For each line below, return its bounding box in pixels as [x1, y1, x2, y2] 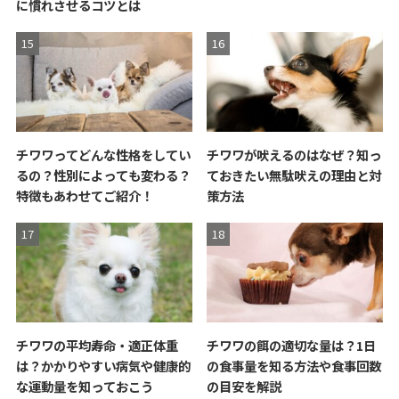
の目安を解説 [207, 376, 282, 395]
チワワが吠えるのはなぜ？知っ [207, 145, 382, 165]
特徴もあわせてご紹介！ [15, 186, 153, 206]
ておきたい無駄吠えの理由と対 [207, 166, 382, 185]
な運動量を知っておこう [15, 376, 153, 395]
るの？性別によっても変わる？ [15, 166, 191, 185]
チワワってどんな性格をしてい [15, 145, 191, 165]
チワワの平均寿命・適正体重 [15, 335, 178, 354]
